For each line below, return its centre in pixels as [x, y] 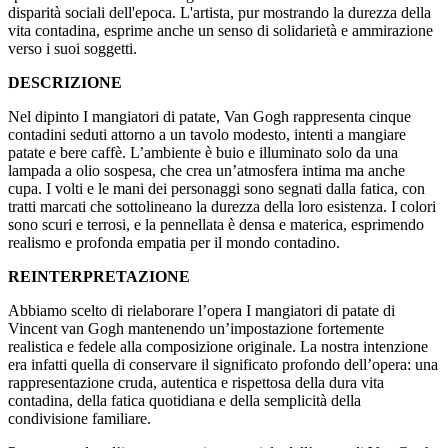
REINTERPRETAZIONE [99, 277]
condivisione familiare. [79, 419]
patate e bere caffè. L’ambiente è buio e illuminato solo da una [203, 153]
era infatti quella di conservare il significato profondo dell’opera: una [223, 365]
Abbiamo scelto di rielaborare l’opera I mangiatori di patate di [201, 311]
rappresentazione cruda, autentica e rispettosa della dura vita [196, 383]
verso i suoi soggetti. [72, 49]
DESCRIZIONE [65, 83]
